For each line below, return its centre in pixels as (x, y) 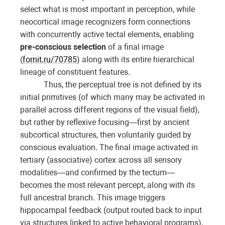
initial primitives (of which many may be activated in (113, 97)
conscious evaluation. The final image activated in (109, 148)
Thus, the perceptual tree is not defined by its (123, 85)
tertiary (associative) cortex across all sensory (101, 160)
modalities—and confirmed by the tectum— (97, 173)
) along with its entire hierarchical (136, 60)
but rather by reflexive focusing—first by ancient (105, 123)
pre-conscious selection (63, 47)
